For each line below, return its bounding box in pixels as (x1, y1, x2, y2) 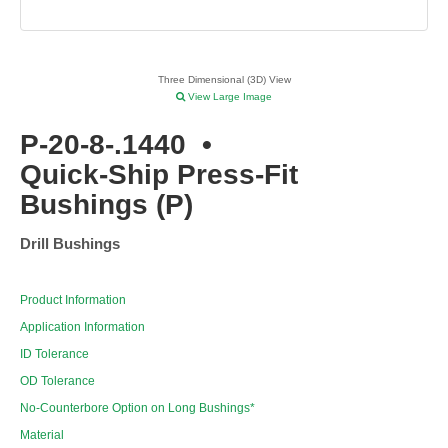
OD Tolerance (20, 374, 95, 389)
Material (20, 428, 64, 443)
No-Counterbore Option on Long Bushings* (20, 401, 255, 416)
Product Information (20, 293, 126, 308)
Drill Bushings (20, 235, 120, 253)
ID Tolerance (20, 347, 89, 362)
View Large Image (185, 91, 272, 103)
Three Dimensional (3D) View (157, 74, 291, 86)
